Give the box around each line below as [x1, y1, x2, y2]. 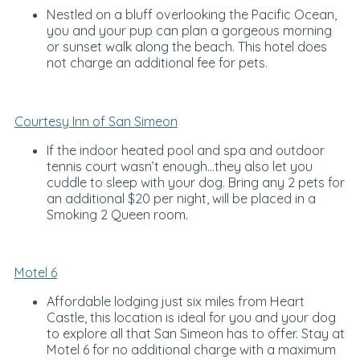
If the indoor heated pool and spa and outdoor [46, 141, 325, 158]
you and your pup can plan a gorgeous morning [46, 22, 332, 39]
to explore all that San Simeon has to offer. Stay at [46, 325, 345, 342]
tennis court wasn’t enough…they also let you [46, 157, 313, 174]
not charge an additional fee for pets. [46, 55, 268, 72]
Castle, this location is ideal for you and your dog [46, 309, 336, 326]
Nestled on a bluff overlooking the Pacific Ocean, [46, 6, 337, 23]
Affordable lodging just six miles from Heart [46, 293, 305, 310]
